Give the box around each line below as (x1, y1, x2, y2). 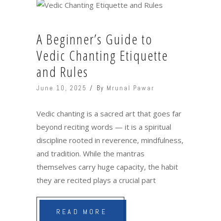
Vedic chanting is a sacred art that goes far (37, 108, 182, 118)
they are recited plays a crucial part (37, 175, 156, 185)
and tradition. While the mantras (37, 148, 145, 158)
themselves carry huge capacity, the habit (37, 161, 178, 172)
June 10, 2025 (37, 83, 87, 92)
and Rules (37, 62, 88, 81)
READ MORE (56, 207, 107, 216)
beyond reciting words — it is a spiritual (37, 121, 171, 132)
